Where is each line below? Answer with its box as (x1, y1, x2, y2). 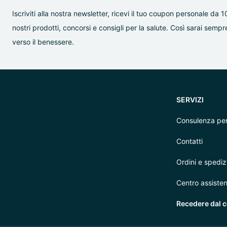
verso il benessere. (12, 37, 74, 46)
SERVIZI (176, 95, 204, 104)
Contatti (176, 137, 203, 145)
